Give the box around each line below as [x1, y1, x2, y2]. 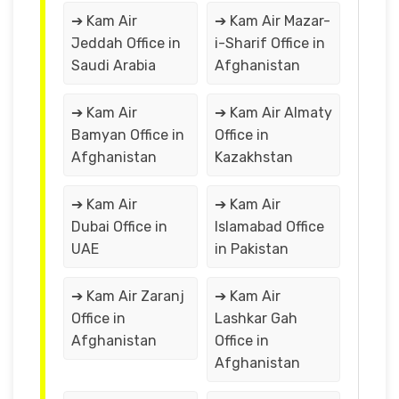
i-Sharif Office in [214, 34, 325, 52]
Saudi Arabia [71, 56, 156, 74]
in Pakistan [214, 240, 289, 257]
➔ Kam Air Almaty [214, 103, 332, 121]
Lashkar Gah [214, 309, 297, 327]
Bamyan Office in [71, 126, 184, 143]
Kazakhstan [214, 148, 293, 166]
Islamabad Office [214, 217, 324, 235]
